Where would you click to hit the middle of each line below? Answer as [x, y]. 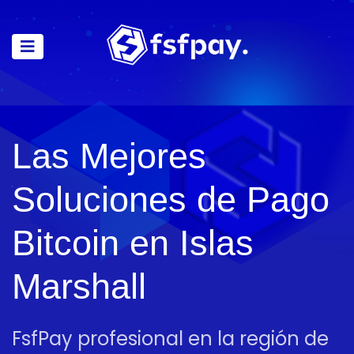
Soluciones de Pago [171, 200]
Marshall [79, 286]
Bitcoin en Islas [133, 243]
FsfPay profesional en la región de [170, 339]
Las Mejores [109, 156]
